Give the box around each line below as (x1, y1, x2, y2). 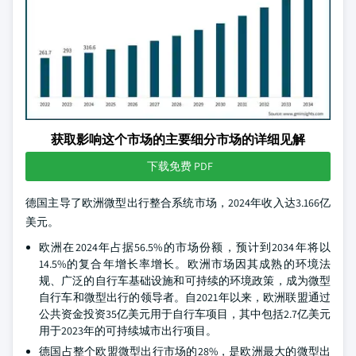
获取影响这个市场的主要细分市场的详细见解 (51, 131, 305, 148)
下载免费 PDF (146, 159, 213, 173)
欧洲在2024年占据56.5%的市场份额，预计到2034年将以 (39, 240, 331, 254)
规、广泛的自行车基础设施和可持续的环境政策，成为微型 (39, 273, 331, 288)
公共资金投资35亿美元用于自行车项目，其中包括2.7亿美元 (39, 307, 331, 321)
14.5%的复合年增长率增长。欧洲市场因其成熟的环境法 (39, 257, 331, 271)
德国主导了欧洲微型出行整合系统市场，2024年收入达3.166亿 (25, 195, 331, 210)
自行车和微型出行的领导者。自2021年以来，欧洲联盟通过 (39, 290, 331, 304)
